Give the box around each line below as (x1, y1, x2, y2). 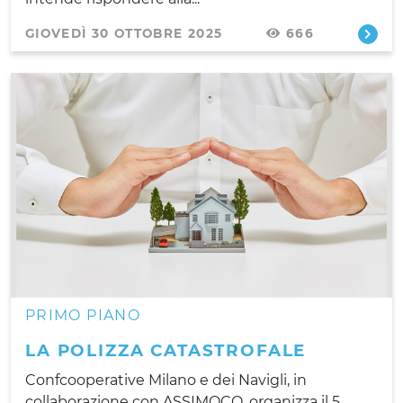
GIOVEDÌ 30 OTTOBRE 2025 (25, 25, 223, 40)
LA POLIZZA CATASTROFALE (25, 339, 307, 361)
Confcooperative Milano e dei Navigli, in (25, 371, 307, 389)
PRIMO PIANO (25, 306, 140, 324)
